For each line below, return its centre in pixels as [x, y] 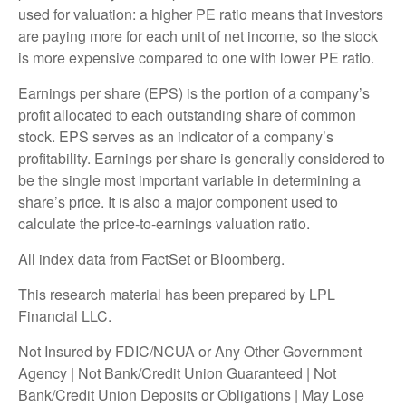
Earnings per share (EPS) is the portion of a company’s [194, 92]
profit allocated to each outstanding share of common [187, 114]
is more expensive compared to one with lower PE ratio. [196, 57]
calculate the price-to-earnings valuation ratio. [164, 223]
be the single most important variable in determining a [189, 179]
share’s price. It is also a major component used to [178, 201]
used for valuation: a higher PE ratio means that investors [201, 14]
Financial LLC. [65, 315]
